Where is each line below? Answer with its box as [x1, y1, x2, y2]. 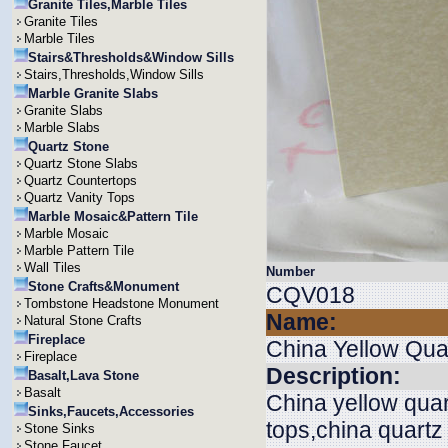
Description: [266, 363, 401, 389]
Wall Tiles [24, 260, 81, 275]
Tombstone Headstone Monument [24, 296, 219, 311]
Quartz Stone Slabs [24, 156, 138, 171]
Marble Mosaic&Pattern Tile [28, 209, 198, 224]
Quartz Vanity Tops [24, 190, 135, 205]
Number [266, 264, 315, 279]
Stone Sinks [24, 421, 95, 436]
